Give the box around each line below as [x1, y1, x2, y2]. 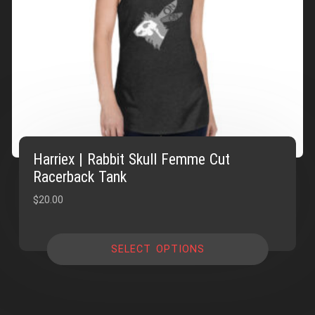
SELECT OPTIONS [110, 243, 205, 255]
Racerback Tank [33, 167, 127, 186]
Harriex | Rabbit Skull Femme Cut [33, 150, 231, 168]
